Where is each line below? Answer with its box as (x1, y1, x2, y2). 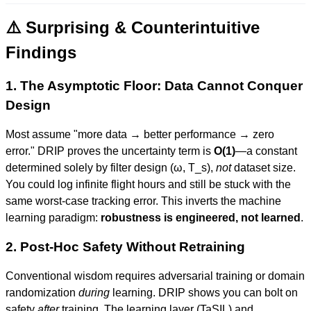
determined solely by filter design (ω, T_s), (6, 162, 216, 174)
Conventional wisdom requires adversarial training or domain (6, 270, 305, 282)
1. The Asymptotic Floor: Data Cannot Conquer (6, 78, 303, 93)
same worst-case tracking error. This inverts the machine (6, 195, 281, 207)
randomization (6, 287, 78, 299)
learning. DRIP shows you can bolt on (110, 287, 298, 299)
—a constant (235, 145, 297, 157)
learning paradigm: (6, 212, 101, 224)
